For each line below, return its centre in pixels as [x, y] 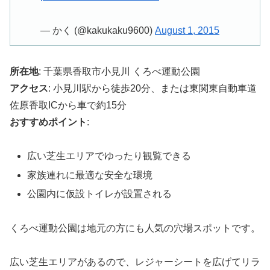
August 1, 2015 [187, 30]
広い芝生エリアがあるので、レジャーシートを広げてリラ [135, 262]
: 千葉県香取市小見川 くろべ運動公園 [119, 71]
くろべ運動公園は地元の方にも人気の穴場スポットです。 [135, 228]
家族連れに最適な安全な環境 [90, 175]
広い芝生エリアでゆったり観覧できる [109, 156]
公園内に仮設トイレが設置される [100, 193]
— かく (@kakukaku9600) [98, 30]
